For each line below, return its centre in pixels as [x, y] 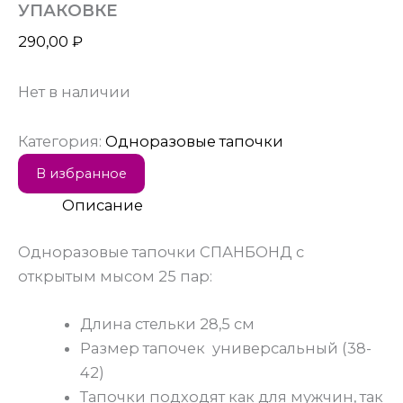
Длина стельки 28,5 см [168, 324]
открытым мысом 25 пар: [115, 276]
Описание [103, 206]
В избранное [81, 174]
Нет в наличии [74, 91]
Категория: [62, 142]
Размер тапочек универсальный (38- [226, 349]
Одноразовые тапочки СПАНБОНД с [161, 251]
